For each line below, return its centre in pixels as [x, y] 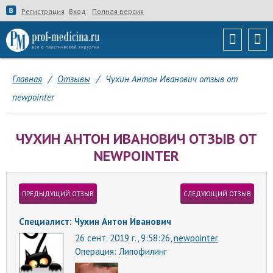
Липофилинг [143, 251]
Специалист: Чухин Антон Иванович [95, 221]
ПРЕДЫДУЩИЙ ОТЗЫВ [58, 194]
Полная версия [118, 11]
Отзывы [74, 79]
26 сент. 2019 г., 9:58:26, [124, 238]
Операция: [97, 251]
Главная [27, 79]
